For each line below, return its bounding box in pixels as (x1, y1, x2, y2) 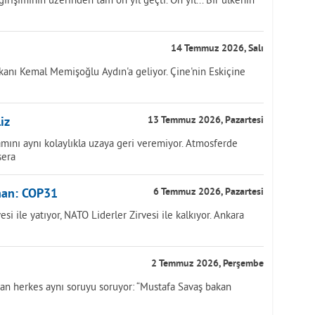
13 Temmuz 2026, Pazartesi (148, 115, 264, 127)
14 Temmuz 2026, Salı (171, 43, 264, 55)
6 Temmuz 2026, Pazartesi (153, 186, 264, 198)
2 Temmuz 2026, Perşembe (151, 258, 264, 270)
